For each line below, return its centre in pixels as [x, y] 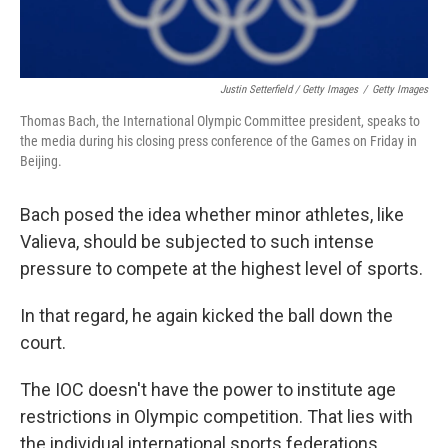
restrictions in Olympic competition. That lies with [216, 416]
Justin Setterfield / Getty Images [289, 89]
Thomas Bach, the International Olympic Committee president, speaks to [220, 120]
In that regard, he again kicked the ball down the [206, 315]
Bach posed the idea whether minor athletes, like [212, 214]
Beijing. [41, 160]
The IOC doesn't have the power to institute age [208, 389]
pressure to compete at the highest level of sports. [221, 268]
